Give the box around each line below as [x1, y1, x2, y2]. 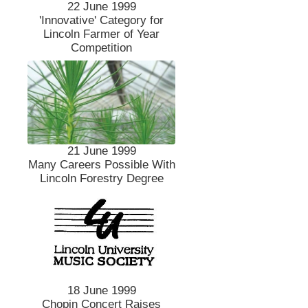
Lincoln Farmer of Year [43, 27, 160, 41]
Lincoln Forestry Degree [39, 171, 164, 185]
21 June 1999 [67, 144, 136, 157]
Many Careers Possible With [27, 157, 175, 171]
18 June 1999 [67, 283, 136, 297]
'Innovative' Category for [39, 14, 164, 27]
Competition [71, 41, 133, 55]
